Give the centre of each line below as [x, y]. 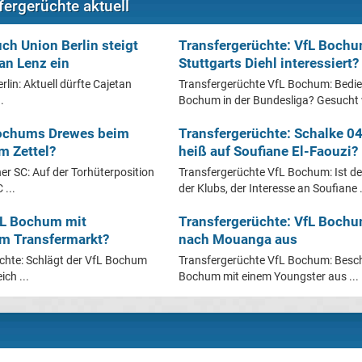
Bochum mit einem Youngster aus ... [269, 276]
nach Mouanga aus [238, 239]
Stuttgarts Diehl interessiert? [269, 63]
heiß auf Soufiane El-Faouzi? [268, 151]
